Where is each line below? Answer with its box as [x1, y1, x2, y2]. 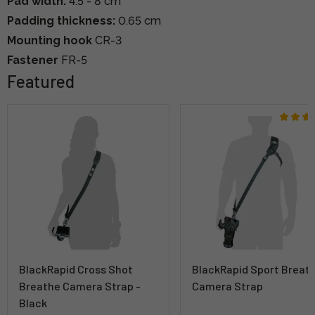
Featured [7, 70, 75, 91]
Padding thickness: [7, 13, 115, 27]
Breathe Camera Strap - [19, 278, 141, 292]
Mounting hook [7, 33, 92, 47]
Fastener [7, 53, 58, 67]
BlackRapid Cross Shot [19, 262, 133, 276]
